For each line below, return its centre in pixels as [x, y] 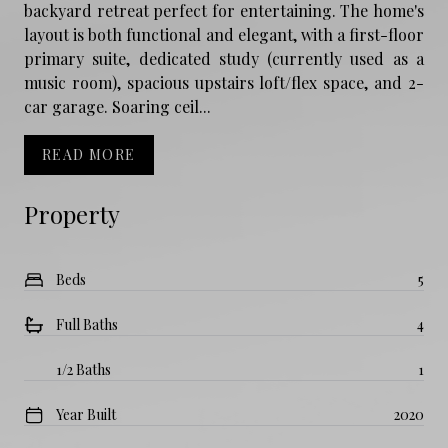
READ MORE [89, 154]
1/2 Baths [83, 369]
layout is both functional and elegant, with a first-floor [224, 34]
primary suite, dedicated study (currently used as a [224, 58]
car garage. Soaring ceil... [117, 106]
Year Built [86, 414]
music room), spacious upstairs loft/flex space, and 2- [224, 82]
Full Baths [87, 324]
